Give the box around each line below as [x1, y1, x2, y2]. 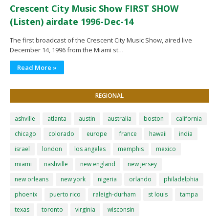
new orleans [15, 175, 48, 183]
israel [15, 144, 30, 153]
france [119, 129, 137, 138]
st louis [148, 190, 168, 198]
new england [80, 159, 115, 168]
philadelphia [164, 175, 198, 183]
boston [144, 114, 164, 123]
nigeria [98, 175, 117, 183]
